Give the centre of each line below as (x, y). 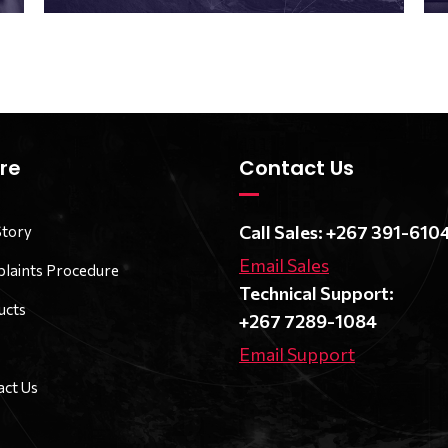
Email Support (297, 353)
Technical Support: (316, 292)
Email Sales (284, 264)
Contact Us (296, 167)
